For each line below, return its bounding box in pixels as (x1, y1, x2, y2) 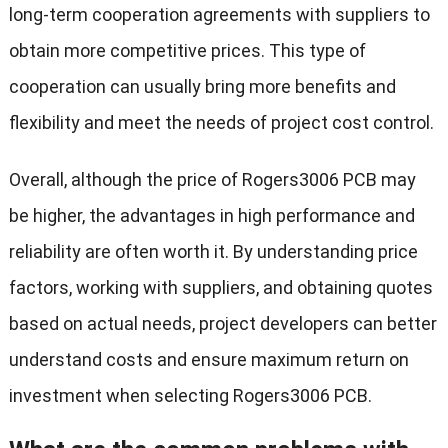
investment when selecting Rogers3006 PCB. (8, 385, 372, 407)
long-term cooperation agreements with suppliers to (8, 4, 430, 26)
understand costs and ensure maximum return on (8, 349, 409, 371)
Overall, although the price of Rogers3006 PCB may (8, 169, 416, 191)
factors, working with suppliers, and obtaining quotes (8, 277, 433, 299)
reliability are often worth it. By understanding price (8, 241, 418, 263)
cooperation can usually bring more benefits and (8, 76, 396, 98)
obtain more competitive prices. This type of (8, 40, 366, 62)
